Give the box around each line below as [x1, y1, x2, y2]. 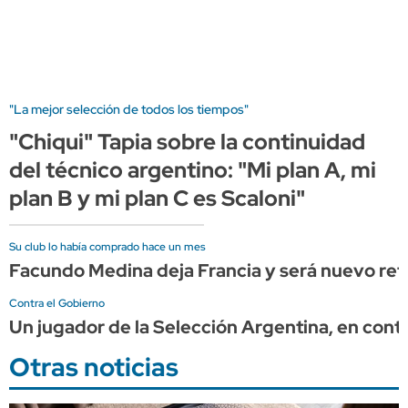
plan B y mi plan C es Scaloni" [9, 183, 305, 212]
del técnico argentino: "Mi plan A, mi [9, 155, 376, 184]
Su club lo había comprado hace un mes [9, 239, 206, 254]
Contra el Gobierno [9, 295, 105, 311]
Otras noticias [9, 349, 178, 384]
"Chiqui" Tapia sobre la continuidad [9, 127, 365, 156]
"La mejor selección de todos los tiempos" [9, 100, 249, 117]
